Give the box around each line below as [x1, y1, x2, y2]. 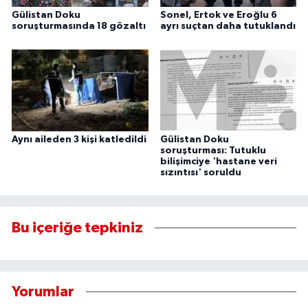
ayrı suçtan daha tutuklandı [159, 21, 296, 32]
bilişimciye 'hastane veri [159, 156, 277, 166]
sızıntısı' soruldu [159, 167, 241, 177]
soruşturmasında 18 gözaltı [12, 21, 146, 32]
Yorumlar [12, 285, 74, 300]
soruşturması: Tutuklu [159, 145, 266, 155]
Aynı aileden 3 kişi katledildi [12, 134, 146, 144]
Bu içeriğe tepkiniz [12, 220, 143, 236]
